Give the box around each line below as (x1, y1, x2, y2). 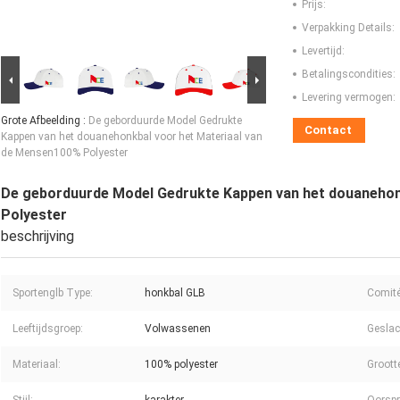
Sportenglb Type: (12, 287, 93, 300)
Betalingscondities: (302, 68, 396, 81)
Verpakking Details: (302, 21, 395, 35)
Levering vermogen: (302, 91, 396, 104)
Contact (304, 123, 352, 137)
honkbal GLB (145, 287, 205, 300)
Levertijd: (302, 45, 345, 58)
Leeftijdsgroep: (12, 322, 83, 336)
